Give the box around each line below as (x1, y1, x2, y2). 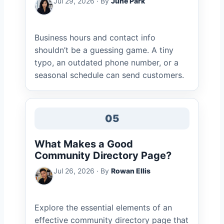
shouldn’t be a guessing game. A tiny (34, 45, 173, 55)
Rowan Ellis (111, 166, 150, 175)
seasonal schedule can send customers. (34, 70, 184, 80)
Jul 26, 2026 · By (53, 166, 111, 175)
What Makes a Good (34, 138, 133, 150)
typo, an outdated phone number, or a (34, 57, 178, 67)
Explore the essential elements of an (34, 202, 172, 212)
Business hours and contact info (34, 32, 155, 42)
